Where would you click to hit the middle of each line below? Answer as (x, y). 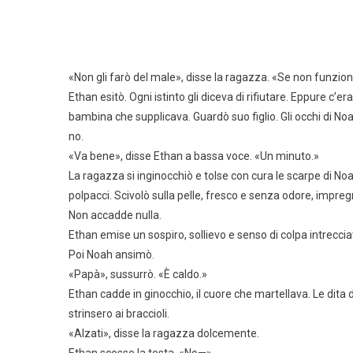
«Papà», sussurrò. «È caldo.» (138, 274)
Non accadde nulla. (115, 215)
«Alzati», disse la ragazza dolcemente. (164, 333)
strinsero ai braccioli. (119, 313)
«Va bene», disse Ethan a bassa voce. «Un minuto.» (194, 156)
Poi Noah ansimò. (111, 254)
